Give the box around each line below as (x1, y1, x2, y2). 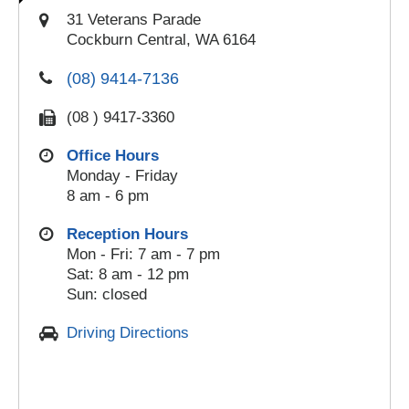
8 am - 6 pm (67, 187, 149, 204)
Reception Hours (67, 225, 188, 243)
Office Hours (67, 147, 159, 164)
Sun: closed (67, 286, 147, 303)
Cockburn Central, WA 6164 (67, 31, 256, 48)
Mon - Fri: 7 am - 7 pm (67, 246, 220, 263)
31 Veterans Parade (67, 11, 201, 28)
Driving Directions (67, 324, 189, 341)
